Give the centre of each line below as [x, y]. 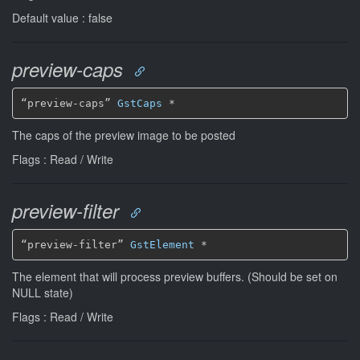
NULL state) [43, 292]
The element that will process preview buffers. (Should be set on [175, 276]
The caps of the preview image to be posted [124, 135]
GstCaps [139, 103]
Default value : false [62, 18]
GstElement [162, 244]
